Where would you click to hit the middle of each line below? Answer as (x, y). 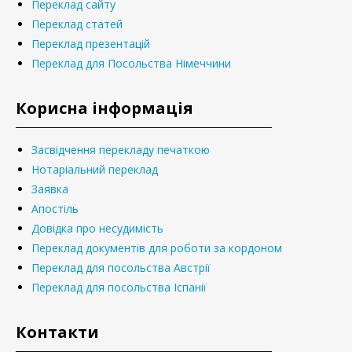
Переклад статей (77, 24)
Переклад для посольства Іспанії (119, 288)
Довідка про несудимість (97, 229)
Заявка (50, 189)
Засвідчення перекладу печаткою (121, 150)
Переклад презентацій (91, 44)
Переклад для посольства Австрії (121, 268)
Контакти (57, 332)
